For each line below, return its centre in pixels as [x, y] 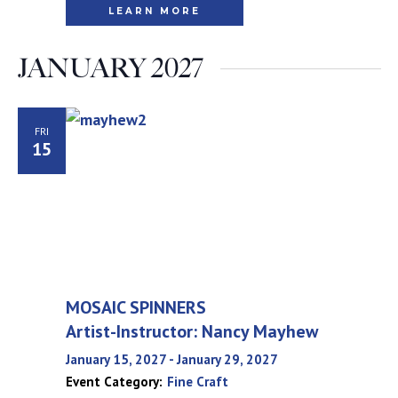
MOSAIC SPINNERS [135, 307]
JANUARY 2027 [110, 68]
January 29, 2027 [227, 359]
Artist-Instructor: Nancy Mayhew [191, 331]
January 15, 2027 [115, 359]
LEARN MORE [154, 11]
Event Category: [114, 382]
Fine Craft [197, 382]
